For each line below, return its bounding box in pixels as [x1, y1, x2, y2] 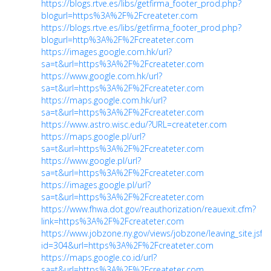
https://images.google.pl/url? [41, 178, 151, 191]
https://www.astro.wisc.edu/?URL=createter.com [41, 118, 227, 130]
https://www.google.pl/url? [41, 154, 141, 166]
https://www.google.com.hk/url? [41, 70, 162, 82]
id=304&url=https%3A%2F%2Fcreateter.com [41, 239, 214, 251]
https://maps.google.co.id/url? [41, 251, 157, 263]
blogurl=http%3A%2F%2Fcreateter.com [41, 33, 194, 45]
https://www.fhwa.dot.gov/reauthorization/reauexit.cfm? [41, 203, 256, 215]
